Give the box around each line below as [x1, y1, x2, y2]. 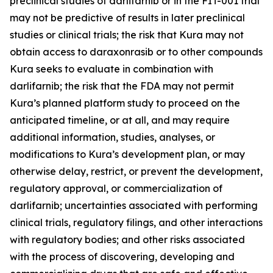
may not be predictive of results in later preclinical [10, 12, 245, 24]
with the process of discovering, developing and [10, 250, 235, 263]
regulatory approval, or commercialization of [10, 182, 222, 194]
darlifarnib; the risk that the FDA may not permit [10, 80, 234, 92]
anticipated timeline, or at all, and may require [10, 114, 230, 126]
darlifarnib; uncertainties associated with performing [10, 199, 258, 211]
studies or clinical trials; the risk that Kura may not [10, 29, 244, 41]
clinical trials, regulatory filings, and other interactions [10, 216, 263, 229]
